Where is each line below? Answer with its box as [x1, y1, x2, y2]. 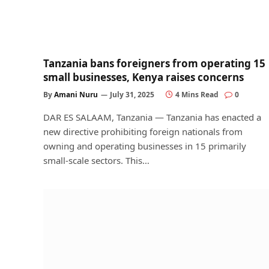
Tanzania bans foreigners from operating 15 [43, 56, 265, 70]
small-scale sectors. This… [43, 154, 150, 166]
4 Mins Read [175, 89, 219, 100]
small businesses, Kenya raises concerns [43, 70, 244, 84]
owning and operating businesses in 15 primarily [43, 139, 246, 152]
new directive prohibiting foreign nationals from [43, 125, 243, 138]
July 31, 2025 [110, 89, 154, 100]
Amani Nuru [54, 89, 98, 100]
